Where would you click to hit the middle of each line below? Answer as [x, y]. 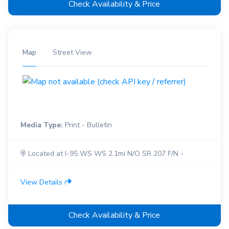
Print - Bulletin [87, 125]
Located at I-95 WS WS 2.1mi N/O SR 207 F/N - [105, 153]
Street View [72, 53]
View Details [42, 182]
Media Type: [41, 125]
